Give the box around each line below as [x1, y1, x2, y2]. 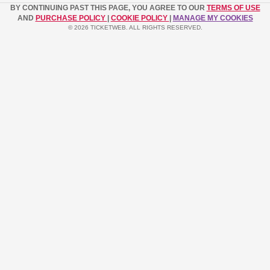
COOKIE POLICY [110, 14, 169, 23]
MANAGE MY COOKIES [172, 14, 253, 23]
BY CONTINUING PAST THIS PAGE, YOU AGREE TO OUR [10, 4, 207, 13]
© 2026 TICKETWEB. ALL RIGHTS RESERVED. [67, 24, 202, 31]
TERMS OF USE [206, 4, 260, 13]
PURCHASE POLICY [35, 14, 107, 23]
